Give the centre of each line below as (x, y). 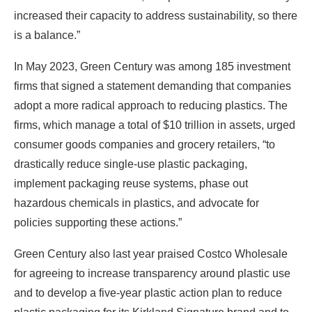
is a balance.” (47, 35)
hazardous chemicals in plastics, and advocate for (136, 203)
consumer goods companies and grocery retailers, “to (145, 144)
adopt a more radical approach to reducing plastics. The (151, 105)
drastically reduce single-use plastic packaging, (131, 164)
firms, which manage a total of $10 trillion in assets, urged (155, 125)
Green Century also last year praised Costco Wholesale (151, 253)
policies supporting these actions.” (99, 222)
